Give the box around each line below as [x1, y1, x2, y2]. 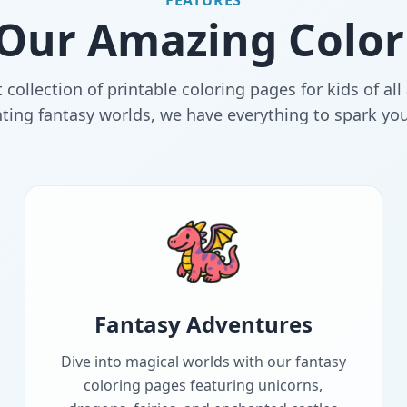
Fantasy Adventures [94, 309, 313, 340]
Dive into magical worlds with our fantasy [60, 352, 346, 372]
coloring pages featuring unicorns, [84, 375, 323, 396]
